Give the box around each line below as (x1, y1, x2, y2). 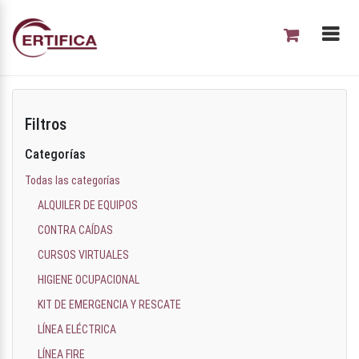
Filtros (25, 115, 67, 134)
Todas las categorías (25, 174, 120, 187)
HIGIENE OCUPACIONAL (38, 273, 139, 286)
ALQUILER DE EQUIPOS (38, 199, 138, 212)
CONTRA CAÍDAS (38, 224, 113, 236)
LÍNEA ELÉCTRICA (38, 323, 116, 336)
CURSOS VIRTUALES (38, 248, 129, 261)
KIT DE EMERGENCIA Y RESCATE (38, 298, 181, 311)
